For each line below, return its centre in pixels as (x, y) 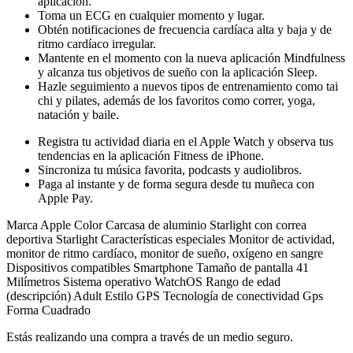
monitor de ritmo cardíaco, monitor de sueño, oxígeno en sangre (165, 253)
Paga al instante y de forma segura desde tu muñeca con (176, 184)
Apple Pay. (65, 198)
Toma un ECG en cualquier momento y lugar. (151, 15)
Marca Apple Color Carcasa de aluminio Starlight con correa (156, 225)
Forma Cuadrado (48, 310)
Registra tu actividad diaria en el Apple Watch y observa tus (186, 141)
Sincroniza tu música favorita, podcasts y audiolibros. (170, 169)
